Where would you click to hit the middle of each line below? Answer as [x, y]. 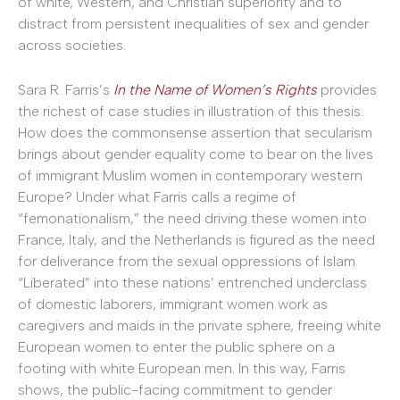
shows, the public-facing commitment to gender [175, 389]
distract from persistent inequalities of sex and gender [193, 24]
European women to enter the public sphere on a [176, 346]
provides [347, 89]
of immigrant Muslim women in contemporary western [190, 175]
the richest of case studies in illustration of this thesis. [191, 111]
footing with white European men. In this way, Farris [182, 368]
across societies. [72, 45]
